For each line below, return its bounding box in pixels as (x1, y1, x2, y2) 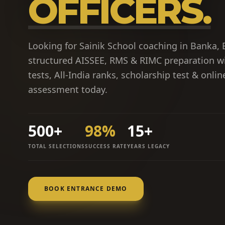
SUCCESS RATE (85, 142, 127, 150)
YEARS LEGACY (127, 142, 170, 150)
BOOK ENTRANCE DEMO (44, 184, 128, 193)
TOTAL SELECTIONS (28, 142, 85, 150)
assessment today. (28, 83, 107, 95)
